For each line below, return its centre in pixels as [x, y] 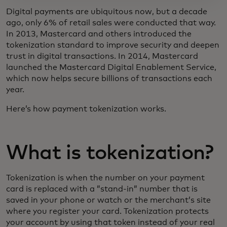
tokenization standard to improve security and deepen [113, 45]
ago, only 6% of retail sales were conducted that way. [111, 23]
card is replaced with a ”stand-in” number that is [102, 189]
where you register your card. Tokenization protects [107, 211]
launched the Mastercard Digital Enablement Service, [111, 67]
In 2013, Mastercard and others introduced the [99, 34]
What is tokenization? [110, 153]
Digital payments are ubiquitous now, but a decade [107, 11]
